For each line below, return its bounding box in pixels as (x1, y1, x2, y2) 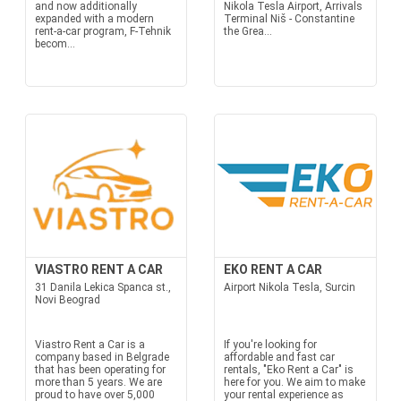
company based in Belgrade (34, 351, 169, 363)
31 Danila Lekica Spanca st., (34, 281, 171, 294)
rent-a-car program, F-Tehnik (34, 25, 171, 38)
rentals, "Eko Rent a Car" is (224, 363, 354, 376)
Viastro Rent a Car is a (34, 338, 145, 351)
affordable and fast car (224, 351, 335, 363)
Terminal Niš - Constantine (224, 13, 354, 25)
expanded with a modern (34, 13, 154, 25)
